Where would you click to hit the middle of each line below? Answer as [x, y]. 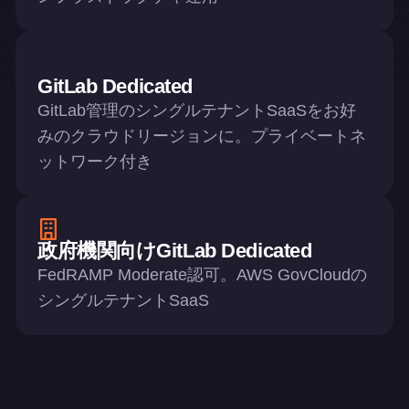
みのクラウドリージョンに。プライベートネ [202, 136]
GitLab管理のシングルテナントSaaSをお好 [197, 110]
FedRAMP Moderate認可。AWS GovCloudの [202, 275]
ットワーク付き [95, 161]
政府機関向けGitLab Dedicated [175, 251]
